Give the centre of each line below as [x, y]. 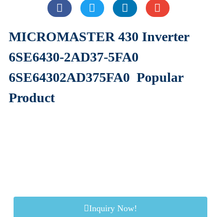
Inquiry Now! [113, 208]
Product [32, 98]
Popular [160, 77]
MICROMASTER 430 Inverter [99, 37]
